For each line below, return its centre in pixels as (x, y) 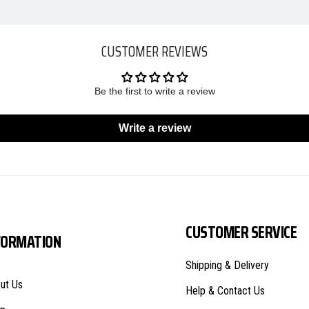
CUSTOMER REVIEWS (154, 51)
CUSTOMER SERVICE (241, 232)
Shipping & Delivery (227, 265)
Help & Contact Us (225, 291)
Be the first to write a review (154, 91)
